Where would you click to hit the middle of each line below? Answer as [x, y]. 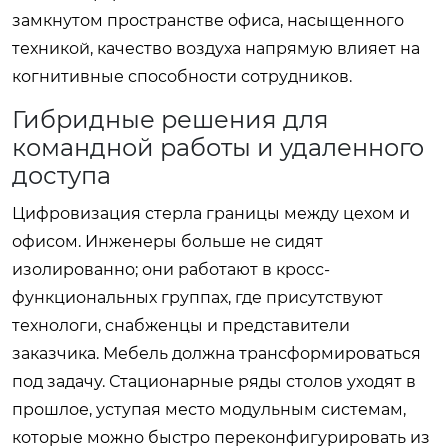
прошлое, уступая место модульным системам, [209, 409]
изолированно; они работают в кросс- [171, 269]
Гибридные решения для [170, 119]
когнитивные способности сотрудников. [182, 76]
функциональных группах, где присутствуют [197, 297]
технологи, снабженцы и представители [181, 325]
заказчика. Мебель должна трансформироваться [216, 353]
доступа [61, 175]
